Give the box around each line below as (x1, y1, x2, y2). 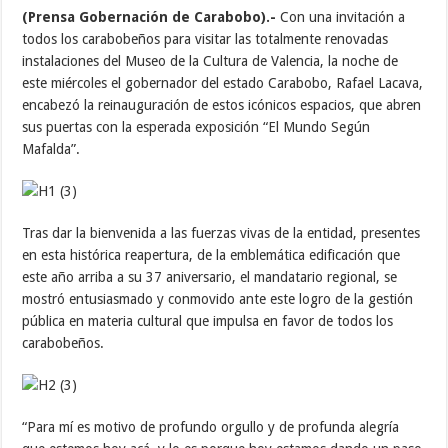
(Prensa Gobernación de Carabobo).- (22, 8, 277, 25)
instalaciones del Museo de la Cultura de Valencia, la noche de (22, 52, 399, 69)
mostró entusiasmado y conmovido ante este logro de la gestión (22, 290, 414, 307)
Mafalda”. (22, 140, 81, 157)
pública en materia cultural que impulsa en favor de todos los (22, 312, 394, 329)
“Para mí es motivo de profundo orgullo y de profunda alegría (22, 418, 400, 435)
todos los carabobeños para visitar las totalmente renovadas (22, 30, 389, 47)
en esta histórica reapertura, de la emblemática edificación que (22, 246, 401, 263)
